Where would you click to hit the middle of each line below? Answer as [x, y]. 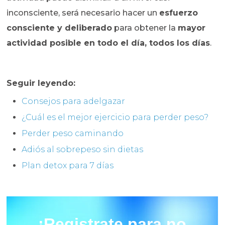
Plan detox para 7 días [68, 166]
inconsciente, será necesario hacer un [83, 13]
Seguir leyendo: [42, 83]
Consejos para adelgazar [74, 101]
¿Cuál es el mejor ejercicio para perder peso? [115, 118]
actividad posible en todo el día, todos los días [108, 43]
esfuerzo [179, 13]
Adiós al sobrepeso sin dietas [83, 150]
